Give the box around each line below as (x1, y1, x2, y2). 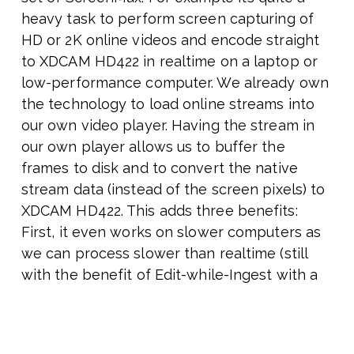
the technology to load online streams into (21, 96, 315, 113)
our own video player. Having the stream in (21, 117, 315, 134)
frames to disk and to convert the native (21, 160, 298, 177)
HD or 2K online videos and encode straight (21, 32, 320, 49)
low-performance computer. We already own (21, 74, 329, 92)
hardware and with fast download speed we (21, 309, 324, 326)
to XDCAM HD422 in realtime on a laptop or (21, 53, 318, 70)
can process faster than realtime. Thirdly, (21, 330, 303, 348)
